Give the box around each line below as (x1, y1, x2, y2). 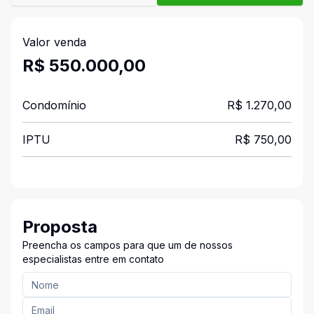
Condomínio (22, 98, 86, 112)
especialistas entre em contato (22, 253, 164, 265)
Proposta (22, 217, 97, 237)
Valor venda (22, 35, 86, 49)
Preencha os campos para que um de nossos (22, 239, 233, 251)
